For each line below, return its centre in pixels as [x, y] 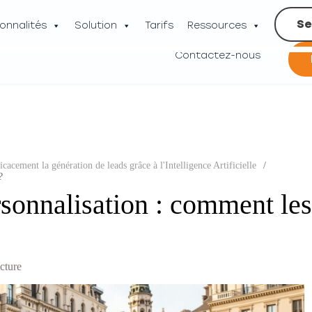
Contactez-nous [218, 55]
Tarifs [159, 25]
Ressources [217, 25]
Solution [96, 25]
